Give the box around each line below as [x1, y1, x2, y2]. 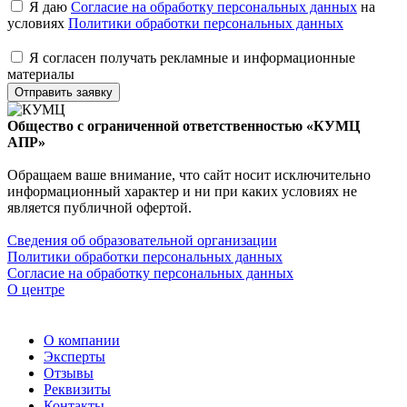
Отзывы [44, 365, 94, 382]
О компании [44, 333, 120, 349]
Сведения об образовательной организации [7, 233, 277, 249]
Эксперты [44, 349, 105, 365]
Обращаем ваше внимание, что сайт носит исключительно [7, 167, 371, 184]
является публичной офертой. [7, 200, 192, 216]
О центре [7, 282, 65, 298]
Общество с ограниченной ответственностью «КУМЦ [7, 118, 360, 134]
